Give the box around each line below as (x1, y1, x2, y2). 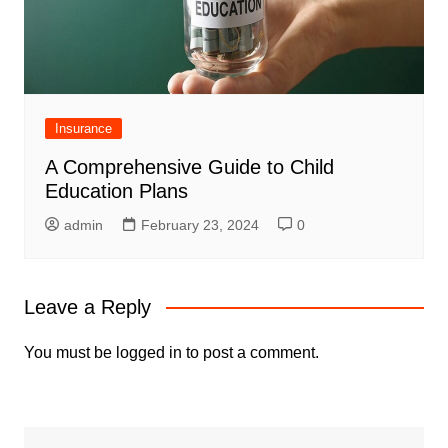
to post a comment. (181, 343, 319, 361)
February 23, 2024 (140, 216, 259, 233)
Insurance (54, 120, 112, 136)
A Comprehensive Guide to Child (44, 155, 334, 178)
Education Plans (44, 179, 188, 202)
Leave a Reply (23, 295, 151, 318)
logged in (115, 343, 182, 361)
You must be (23, 343, 116, 361)
